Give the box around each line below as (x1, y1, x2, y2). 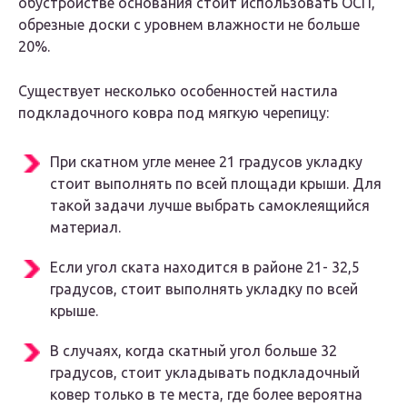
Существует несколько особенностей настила (18, 83, 338, 100)
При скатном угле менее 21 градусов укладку (50, 154, 362, 171)
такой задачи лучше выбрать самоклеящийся (50, 197, 370, 214)
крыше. (50, 303, 98, 320)
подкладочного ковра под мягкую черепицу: (18, 104, 329, 122)
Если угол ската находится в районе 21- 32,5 (50, 259, 360, 276)
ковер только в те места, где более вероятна (50, 386, 362, 403)
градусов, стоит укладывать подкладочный (50, 364, 360, 382)
